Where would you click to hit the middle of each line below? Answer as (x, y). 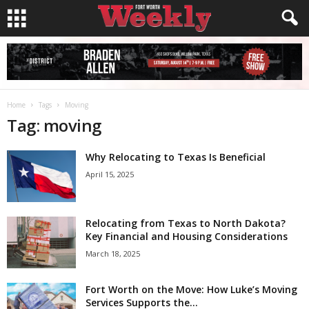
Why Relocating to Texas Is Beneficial (176, 157)
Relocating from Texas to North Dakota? (186, 223)
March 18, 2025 (113, 253)
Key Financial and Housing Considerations (187, 236)
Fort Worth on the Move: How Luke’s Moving (191, 289)
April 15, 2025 (110, 174)
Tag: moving (54, 125)
